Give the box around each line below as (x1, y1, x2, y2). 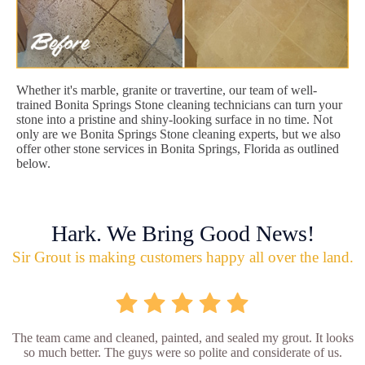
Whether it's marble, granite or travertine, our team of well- (16, 82, 317, 97)
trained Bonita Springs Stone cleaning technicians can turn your (16, 97, 342, 112)
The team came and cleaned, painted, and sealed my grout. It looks (11, 330, 354, 345)
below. (16, 156, 51, 170)
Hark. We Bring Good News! (51, 220, 314, 246)
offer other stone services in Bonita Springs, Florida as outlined (16, 141, 339, 156)
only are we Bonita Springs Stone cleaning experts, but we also (16, 126, 341, 141)
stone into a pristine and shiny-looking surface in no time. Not (16, 112, 332, 126)
